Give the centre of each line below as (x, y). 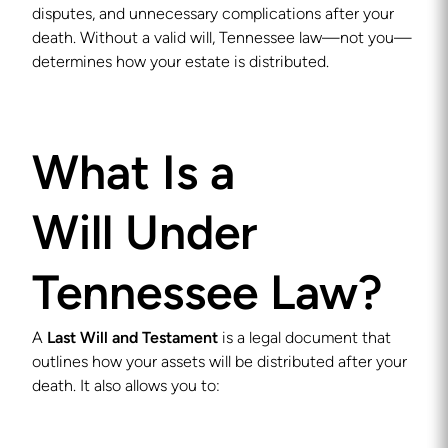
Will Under (144, 237)
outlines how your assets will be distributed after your (219, 363)
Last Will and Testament (132, 339)
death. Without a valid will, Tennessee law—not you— (222, 39)
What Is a (133, 177)
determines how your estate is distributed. (180, 63)
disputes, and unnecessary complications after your (213, 15)
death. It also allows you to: (126, 387)
